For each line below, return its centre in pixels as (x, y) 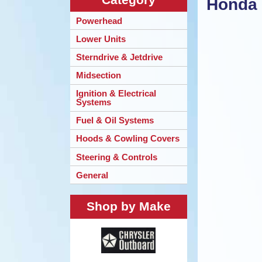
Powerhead (99, 20)
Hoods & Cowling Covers (128, 139)
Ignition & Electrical (116, 94)
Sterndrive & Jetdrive (119, 57)
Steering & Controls (117, 157)
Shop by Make (129, 206)
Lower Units (101, 39)
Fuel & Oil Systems (115, 120)
